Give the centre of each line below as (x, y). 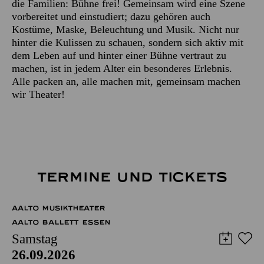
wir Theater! (38, 94)
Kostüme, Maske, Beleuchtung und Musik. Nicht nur (126, 29)
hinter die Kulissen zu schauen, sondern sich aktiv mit (128, 42)
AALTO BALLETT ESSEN (61, 222)
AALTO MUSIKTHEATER (59, 208)
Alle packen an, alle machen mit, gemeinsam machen (126, 81)
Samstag (35, 239)
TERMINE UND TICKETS (132, 177)
